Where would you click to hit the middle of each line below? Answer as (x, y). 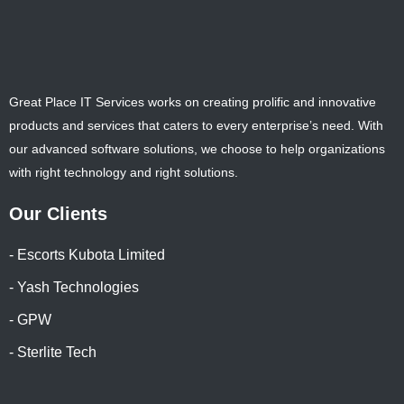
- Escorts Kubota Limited (87, 255)
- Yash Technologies (74, 287)
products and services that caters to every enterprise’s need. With (196, 125)
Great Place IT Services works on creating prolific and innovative (193, 102)
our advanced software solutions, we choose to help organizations (197, 149)
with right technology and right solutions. (124, 172)
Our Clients (58, 214)
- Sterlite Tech (53, 352)
